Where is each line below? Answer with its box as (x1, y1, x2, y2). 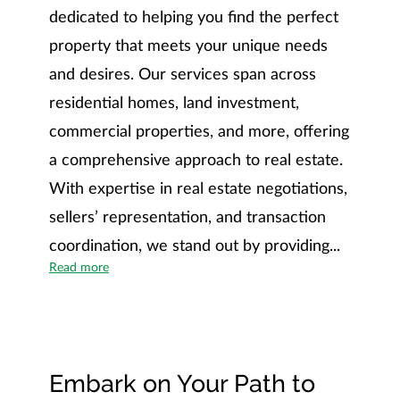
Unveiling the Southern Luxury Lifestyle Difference (107, 260, 384, 273)
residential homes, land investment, (48, 94, 299, 112)
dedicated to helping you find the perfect (48, 8, 338, 26)
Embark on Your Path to (48, 368, 315, 397)
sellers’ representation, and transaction (48, 208, 326, 226)
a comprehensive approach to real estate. (48, 151, 343, 169)
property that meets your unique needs (48, 37, 328, 54)
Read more (48, 261, 109, 274)
